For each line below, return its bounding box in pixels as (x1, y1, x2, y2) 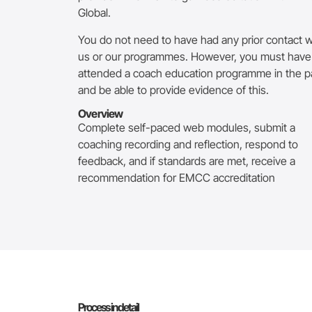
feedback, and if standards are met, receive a (78, 153, 295, 168)
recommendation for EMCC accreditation (78, 170, 275, 185)
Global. (78, 6, 111, 20)
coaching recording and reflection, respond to (78, 136, 298, 151)
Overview (78, 106, 123, 120)
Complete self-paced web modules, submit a (78, 120, 295, 134)
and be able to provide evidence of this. (78, 82, 269, 97)
